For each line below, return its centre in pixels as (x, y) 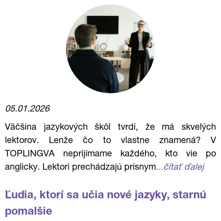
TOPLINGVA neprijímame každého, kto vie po (110, 154)
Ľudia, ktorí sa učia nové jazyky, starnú (106, 196)
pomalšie (29, 212)
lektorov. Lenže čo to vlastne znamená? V (110, 141)
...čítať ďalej (180, 168)
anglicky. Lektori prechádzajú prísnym (80, 168)
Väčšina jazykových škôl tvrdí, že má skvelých (110, 128)
